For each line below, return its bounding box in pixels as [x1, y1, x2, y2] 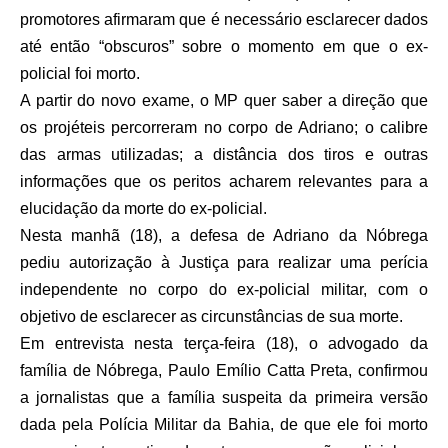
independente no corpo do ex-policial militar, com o [20, 280, 428, 298]
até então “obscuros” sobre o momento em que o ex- [20, 37, 428, 55]
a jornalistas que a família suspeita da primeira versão [20, 388, 428, 406]
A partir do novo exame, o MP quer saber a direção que [20, 91, 428, 109]
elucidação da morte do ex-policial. [20, 199, 267, 217]
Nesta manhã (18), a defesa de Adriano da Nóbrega [20, 226, 428, 244]
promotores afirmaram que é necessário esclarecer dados [20, 10, 428, 28]
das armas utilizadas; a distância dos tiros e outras [20, 145, 428, 163]
